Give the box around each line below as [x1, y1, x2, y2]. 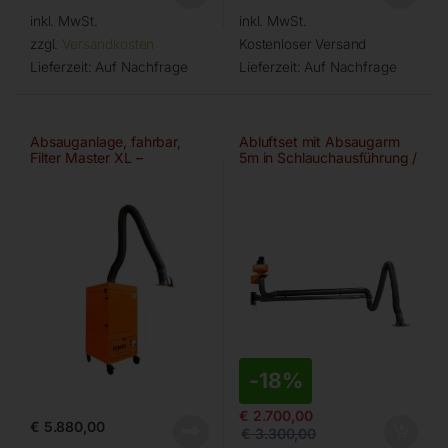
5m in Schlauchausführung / [238, 149, 418, 167]
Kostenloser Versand [238, 36, 367, 53]
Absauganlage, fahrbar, [29, 133, 181, 151]
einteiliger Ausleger [238, 165, 362, 183]
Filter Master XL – [29, 149, 143, 167]
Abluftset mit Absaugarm [238, 133, 400, 151]
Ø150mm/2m [29, 165, 113, 183]
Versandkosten [62, 36, 155, 53]
